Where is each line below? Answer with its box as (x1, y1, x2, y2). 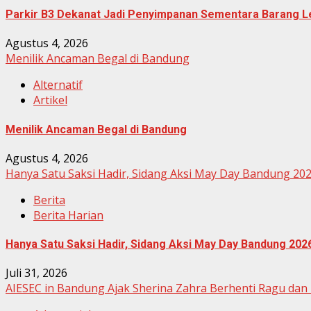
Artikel (33, 92, 67, 108)
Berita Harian (33, 207, 103, 223)
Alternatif (33, 77, 83, 93)
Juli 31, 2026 (6, 265, 67, 281)
